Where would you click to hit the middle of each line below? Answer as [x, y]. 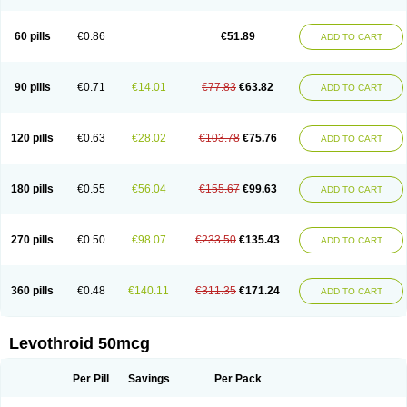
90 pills [32, 87]
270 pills [32, 240]
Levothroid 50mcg [79, 343]
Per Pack [238, 379]
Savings [149, 379]
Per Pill [91, 379]
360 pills [32, 291]
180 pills [32, 189]
